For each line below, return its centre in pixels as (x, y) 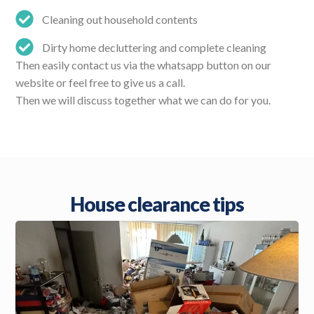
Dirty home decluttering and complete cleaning (154, 47)
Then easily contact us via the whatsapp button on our (144, 65)
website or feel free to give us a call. (101, 83)
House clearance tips (157, 204)
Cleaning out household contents (120, 19)
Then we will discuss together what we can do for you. (143, 100)
